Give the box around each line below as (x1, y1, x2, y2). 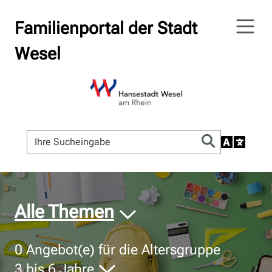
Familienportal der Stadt (15, 18, 197, 38)
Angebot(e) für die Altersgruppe (22, 242, 220, 258)
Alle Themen (15, 201, 114, 222)
